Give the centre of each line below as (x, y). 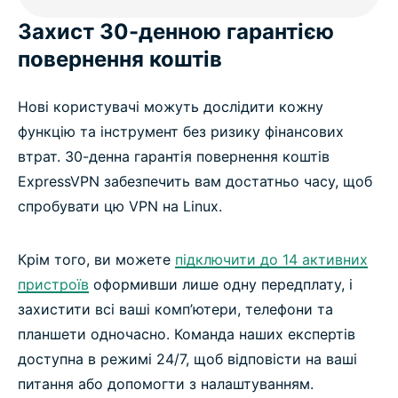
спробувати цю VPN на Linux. (120, 207)
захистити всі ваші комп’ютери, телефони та (175, 310)
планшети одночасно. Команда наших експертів (187, 334)
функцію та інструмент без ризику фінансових (181, 132)
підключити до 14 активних (271, 260)
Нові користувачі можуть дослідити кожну (171, 107)
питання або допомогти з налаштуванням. (166, 384)
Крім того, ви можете (96, 260)
